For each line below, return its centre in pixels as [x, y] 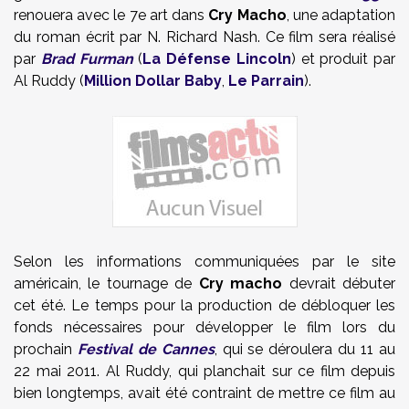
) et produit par [343, 59]
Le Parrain [266, 81]
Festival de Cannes [146, 349]
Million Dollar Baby [153, 81]
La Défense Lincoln [217, 59]
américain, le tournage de [106, 283]
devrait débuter [339, 283]
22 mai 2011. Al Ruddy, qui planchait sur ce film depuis [204, 371]
